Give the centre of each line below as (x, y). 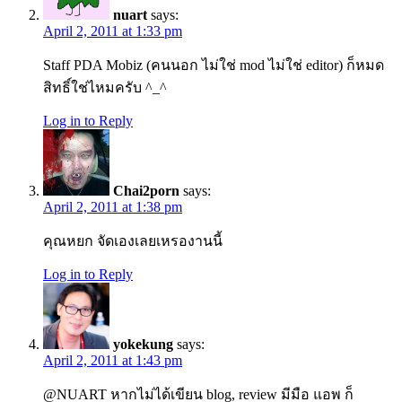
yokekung (143, 345)
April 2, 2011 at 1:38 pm (113, 207)
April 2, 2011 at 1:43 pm (113, 361)
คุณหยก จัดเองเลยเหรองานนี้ (133, 241)
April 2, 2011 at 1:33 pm (113, 31)
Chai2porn (146, 191)
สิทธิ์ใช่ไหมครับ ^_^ (105, 88)
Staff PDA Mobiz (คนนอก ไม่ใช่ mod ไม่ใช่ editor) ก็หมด (214, 66)
